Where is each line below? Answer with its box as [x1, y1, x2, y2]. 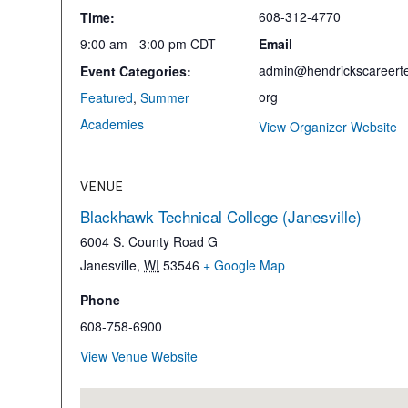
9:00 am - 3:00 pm [80, 35, 190, 53]
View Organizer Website [259, 117, 397, 136]
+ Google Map [203, 256, 285, 274]
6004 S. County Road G [80, 232, 218, 250]
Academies [80, 115, 144, 133]
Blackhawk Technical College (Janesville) [80, 205, 362, 228]
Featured [80, 88, 133, 107]
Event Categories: [80, 62, 191, 80]
